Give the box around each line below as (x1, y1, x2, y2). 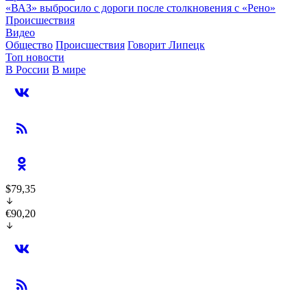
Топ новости (5, 51, 64, 63)
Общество (5, 39, 53, 51)
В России (5, 64, 49, 75)
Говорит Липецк (127, 39, 205, 51)
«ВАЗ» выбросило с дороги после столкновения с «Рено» (5, 2, 275, 14)
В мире (52, 64, 86, 75)
